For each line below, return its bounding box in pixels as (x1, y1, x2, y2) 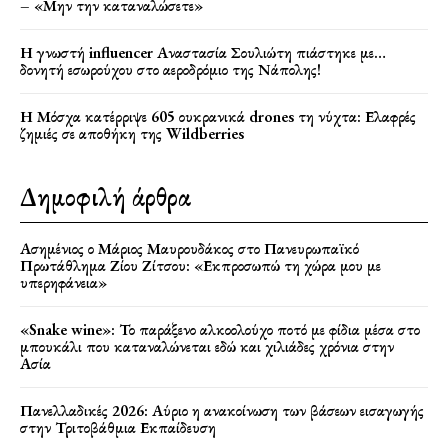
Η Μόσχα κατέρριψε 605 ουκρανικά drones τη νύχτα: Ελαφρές (20, 105, 416, 127)
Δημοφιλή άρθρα (20, 179, 191, 214)
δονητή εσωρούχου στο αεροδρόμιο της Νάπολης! (20, 58, 321, 80)
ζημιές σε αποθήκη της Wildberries (20, 122, 244, 144)
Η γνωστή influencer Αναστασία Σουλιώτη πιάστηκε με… (20, 41, 386, 63)
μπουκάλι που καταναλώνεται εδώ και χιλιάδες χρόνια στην (20, 335, 394, 357)
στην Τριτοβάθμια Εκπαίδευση (20, 416, 216, 438)
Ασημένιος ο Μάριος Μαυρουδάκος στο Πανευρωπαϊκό (20, 237, 359, 259)
